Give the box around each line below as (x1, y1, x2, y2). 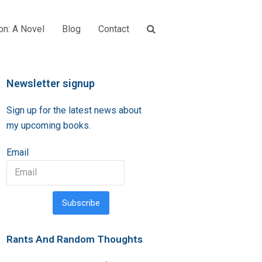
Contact (98, 23, 129, 35)
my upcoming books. (6, 120, 91, 131)
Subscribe (62, 197, 101, 208)
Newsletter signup (6, 77, 95, 89)
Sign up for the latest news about (6, 105, 142, 116)
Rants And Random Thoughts (6, 233, 143, 245)
